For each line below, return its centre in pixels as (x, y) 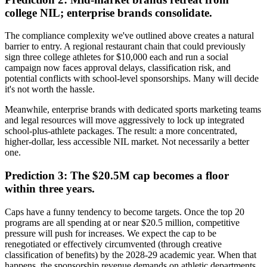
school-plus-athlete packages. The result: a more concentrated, (121, 131)
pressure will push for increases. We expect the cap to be (111, 233)
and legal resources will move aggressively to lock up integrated (125, 120)
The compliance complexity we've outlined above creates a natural (129, 36)
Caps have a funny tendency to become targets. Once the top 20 (125, 212)
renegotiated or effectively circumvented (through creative (113, 244)
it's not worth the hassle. (50, 89)
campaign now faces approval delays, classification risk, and (118, 68)
